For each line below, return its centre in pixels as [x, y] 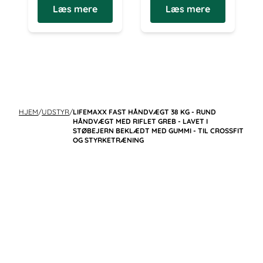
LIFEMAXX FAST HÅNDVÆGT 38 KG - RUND [144, 112]
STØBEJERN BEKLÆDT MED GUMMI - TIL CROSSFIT [158, 131]
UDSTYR [55, 112]
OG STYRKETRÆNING [108, 140]
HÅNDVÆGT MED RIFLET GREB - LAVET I [140, 121]
